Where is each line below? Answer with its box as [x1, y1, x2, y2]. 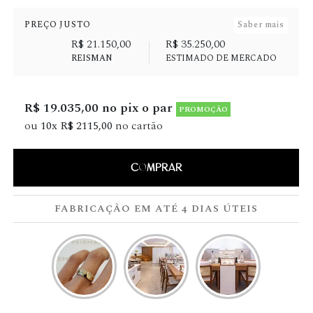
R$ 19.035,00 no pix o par [24, 99, 177, 117]
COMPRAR [130, 161, 182, 175]
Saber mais [238, 18, 284, 31]
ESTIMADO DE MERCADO [165, 52, 277, 65]
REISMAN [71, 52, 112, 65]
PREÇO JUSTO [24, 18, 91, 31]
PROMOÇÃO [179, 103, 228, 115]
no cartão [112, 117, 163, 134]
